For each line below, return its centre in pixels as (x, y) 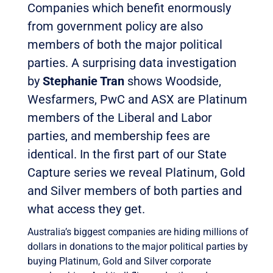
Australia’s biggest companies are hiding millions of (138, 232)
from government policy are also (115, 26)
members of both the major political (125, 44)
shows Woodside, (172, 81)
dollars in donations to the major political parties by (137, 246)
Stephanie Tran (83, 81)
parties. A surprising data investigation (132, 62)
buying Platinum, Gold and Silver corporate (119, 261)
